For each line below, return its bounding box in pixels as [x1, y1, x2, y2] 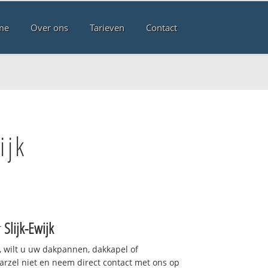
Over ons [30, 22, 68, 34]
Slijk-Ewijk [4, 217, 54, 238]
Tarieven [89, 22, 124, 34]
